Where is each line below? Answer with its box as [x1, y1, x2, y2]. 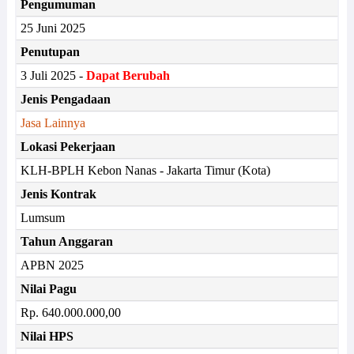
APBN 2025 [20, 258, 84, 272]
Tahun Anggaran [20, 235, 113, 248]
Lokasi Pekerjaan [20, 140, 115, 153]
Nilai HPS [20, 330, 73, 343]
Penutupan [20, 45, 80, 58]
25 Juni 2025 [20, 21, 85, 35]
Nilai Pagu [20, 282, 77, 296]
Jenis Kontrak [20, 187, 96, 201]
